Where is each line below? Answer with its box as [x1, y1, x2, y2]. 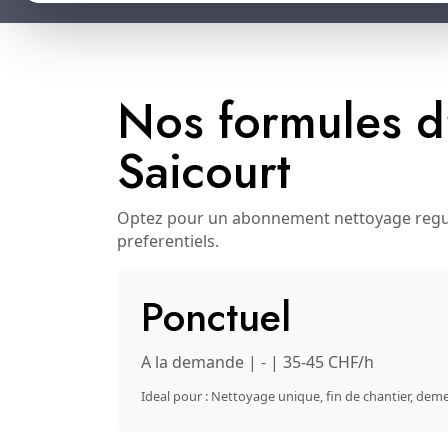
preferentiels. [117, 230, 219, 252]
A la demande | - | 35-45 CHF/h [141, 351, 374, 373]
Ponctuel [141, 288, 291, 346]
